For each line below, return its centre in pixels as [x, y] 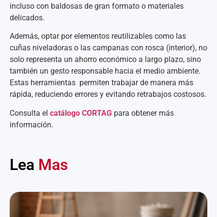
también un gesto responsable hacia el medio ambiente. [105, 71]
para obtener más [143, 113]
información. [31, 124]
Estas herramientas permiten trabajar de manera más [101, 83]
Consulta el [30, 113]
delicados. [27, 17]
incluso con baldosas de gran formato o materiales [97, 6]
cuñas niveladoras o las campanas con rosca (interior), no [108, 48]
